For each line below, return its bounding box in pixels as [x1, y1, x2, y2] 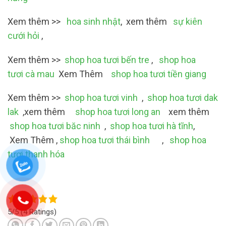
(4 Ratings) [21, 207, 56, 216]
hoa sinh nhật [65, 16, 121, 27]
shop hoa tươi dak [147, 92, 218, 103]
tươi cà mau [8, 68, 54, 79]
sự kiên [171, 16, 202, 27]
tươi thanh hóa [8, 149, 67, 160]
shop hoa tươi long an [75, 106, 160, 118]
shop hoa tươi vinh [63, 92, 138, 103]
